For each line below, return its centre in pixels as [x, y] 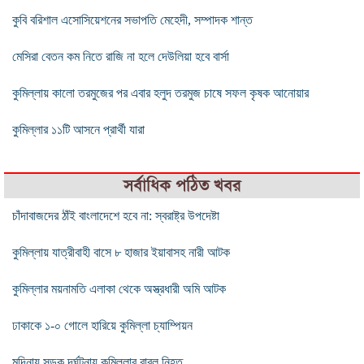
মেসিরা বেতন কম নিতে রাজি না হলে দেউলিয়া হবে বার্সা [121, 56]
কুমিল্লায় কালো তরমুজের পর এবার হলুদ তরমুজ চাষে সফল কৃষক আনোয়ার [160, 93]
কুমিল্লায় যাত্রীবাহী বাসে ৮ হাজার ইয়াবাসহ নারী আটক [121, 252]
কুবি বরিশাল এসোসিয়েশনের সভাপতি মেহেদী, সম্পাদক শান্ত [132, 19]
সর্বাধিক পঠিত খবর [182, 185]
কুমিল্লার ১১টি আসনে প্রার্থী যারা [78, 129]
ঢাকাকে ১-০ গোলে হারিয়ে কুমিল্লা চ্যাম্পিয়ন [102, 325]
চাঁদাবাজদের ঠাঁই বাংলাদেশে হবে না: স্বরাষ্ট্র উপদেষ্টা [116, 215]
